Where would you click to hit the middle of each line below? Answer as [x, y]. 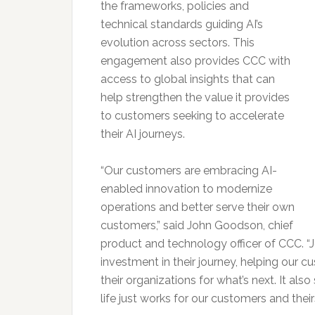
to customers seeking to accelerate [192, 116]
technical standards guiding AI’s [182, 24]
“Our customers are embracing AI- [189, 171]
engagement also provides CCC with [195, 61]
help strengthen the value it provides [195, 97]
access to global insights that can [188, 79]
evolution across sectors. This [178, 43]
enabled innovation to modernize [186, 189]
